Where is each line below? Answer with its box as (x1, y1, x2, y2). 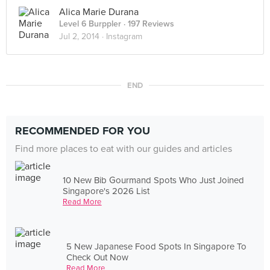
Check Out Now (66, 251, 129, 263)
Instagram (106, 31, 142, 42)
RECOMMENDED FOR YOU (15, 124, 150, 137)
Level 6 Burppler (59, 19, 121, 29)
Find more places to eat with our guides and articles (15, 143, 232, 155)
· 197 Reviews (121, 19, 174, 29)
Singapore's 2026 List (63, 185, 150, 196)
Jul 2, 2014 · (59, 31, 106, 42)
